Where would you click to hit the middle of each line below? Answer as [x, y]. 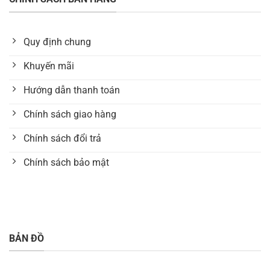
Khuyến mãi [49, 66]
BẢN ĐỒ [27, 238]
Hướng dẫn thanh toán [72, 90]
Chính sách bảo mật [66, 163]
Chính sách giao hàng [70, 115]
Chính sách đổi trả [62, 139]
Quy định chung [57, 42]
